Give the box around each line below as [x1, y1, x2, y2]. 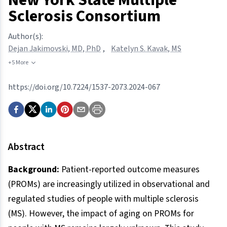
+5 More [8, 58, 28, 67]
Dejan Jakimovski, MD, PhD [8, 43, 101, 54]
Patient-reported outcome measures [61, 163, 200, 176]
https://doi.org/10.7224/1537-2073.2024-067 [8, 81, 160, 93]
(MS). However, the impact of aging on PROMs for [8, 207, 194, 220]
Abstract [8, 139, 45, 154]
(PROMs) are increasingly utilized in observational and [8, 177, 210, 191]
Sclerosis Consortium [8, 4, 161, 28]
